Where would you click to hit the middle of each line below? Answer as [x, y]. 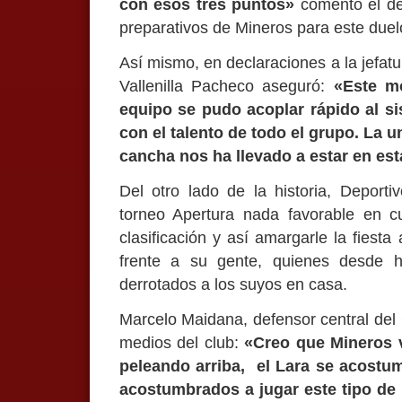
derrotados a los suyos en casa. [233, 284]
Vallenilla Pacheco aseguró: [226, 86]
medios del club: [182, 342]
